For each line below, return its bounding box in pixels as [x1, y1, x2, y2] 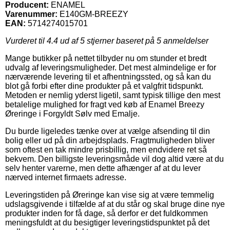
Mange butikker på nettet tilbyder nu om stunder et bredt [5, 53, 206, 63]
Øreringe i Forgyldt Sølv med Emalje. [5, 109, 140, 118]
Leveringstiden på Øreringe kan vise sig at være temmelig [5, 190, 214, 199]
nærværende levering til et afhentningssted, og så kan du [5, 72, 211, 81]
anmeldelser [161, 36, 208, 45]
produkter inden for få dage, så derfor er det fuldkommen [5, 208, 208, 218]
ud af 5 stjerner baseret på [58, 36, 157, 45]
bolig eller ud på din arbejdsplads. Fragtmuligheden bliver [5, 136, 215, 145]
